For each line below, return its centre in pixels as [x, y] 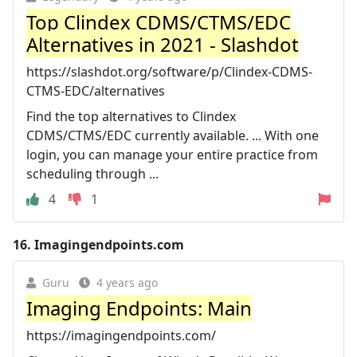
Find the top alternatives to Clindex [131, 116]
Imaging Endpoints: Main [139, 308]
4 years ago [127, 282]
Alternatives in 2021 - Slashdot [163, 44]
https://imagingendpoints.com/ [121, 335]
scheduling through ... [92, 173]
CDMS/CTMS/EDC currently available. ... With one [173, 135]
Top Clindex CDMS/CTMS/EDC [159, 22]
